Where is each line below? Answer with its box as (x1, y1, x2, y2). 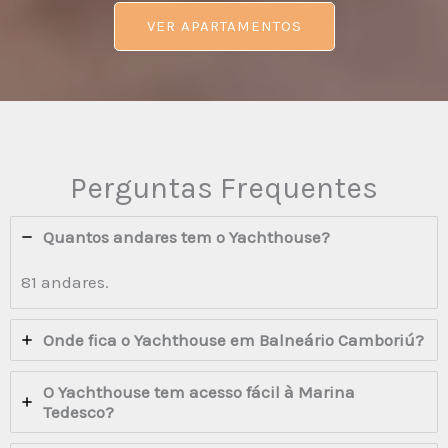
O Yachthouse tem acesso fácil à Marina (43, 381, 355, 402)
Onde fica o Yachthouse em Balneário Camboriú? (43, 329, 424, 350)
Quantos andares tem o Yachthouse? (43, 226, 330, 247)
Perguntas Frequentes (70, 169, 378, 206)
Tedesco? (43, 401, 114, 422)
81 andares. (21, 271, 109, 292)
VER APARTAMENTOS (146, 16, 302, 35)
